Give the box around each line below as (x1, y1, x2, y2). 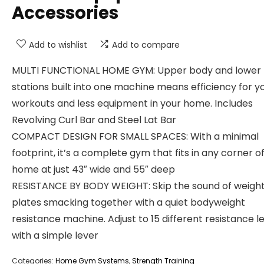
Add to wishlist (29, 39, 87, 51)
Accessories (12, 1, 118, 25)
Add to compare (112, 39, 180, 51)
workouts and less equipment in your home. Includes (12, 97, 253, 110)
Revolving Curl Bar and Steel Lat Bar (12, 113, 176, 127)
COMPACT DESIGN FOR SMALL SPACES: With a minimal (12, 130, 259, 143)
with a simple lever (12, 229, 98, 242)
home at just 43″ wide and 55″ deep (12, 163, 175, 176)
